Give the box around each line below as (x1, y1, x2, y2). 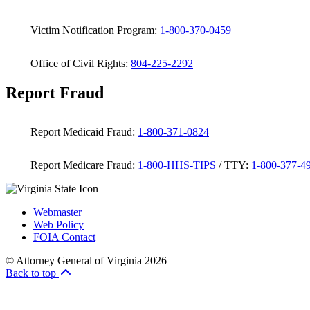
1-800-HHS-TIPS (138, 158, 216, 171)
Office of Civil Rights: (25, 57, 131, 69)
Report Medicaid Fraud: (25, 125, 138, 138)
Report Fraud (6, 83, 104, 102)
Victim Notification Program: (25, 24, 160, 36)
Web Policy (33, 218, 84, 230)
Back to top (6, 266, 59, 279)
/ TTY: (216, 158, 251, 171)
